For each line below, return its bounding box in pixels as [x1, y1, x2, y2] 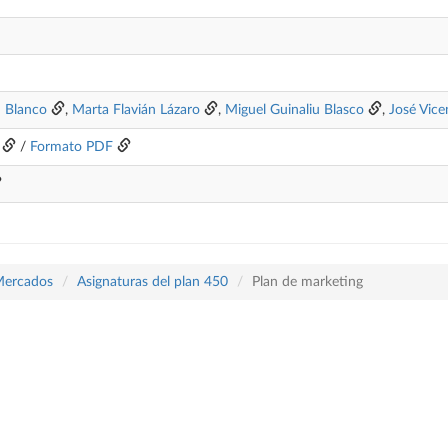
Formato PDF [30, 140, 113, 154]
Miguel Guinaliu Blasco [225, 103, 364, 117]
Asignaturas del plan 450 [77, 275, 228, 289]
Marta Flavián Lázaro [72, 103, 200, 117]
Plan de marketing [252, 275, 363, 289]
